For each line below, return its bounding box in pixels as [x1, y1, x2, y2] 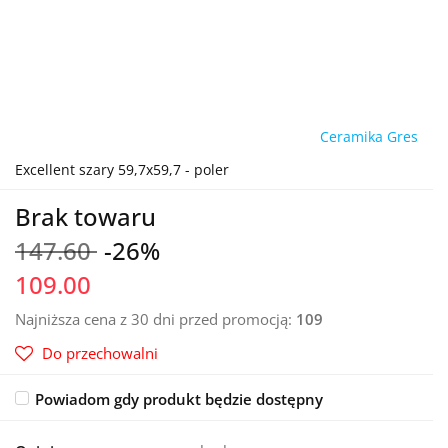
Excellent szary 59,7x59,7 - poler [15, 160, 229, 179]
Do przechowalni [42, 343, 158, 363]
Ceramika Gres [320, 127, 418, 146]
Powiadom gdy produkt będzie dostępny [35, 389, 323, 409]
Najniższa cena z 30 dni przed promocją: [15, 309, 296, 329]
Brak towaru [15, 200, 156, 233]
